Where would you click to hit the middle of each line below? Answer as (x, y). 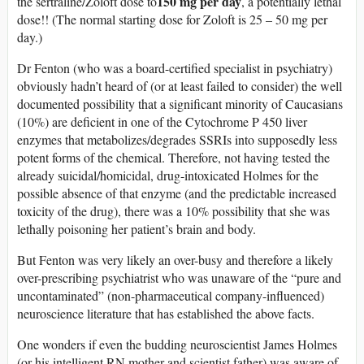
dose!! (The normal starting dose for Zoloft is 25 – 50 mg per (172, 19)
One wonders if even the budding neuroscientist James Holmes (177, 344)
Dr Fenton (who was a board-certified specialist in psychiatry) (175, 67)
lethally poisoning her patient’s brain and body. (136, 228)
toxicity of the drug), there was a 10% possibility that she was (173, 210)
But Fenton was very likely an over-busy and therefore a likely (175, 259)
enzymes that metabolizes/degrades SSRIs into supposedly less (177, 139)
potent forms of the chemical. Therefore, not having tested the (173, 157)
